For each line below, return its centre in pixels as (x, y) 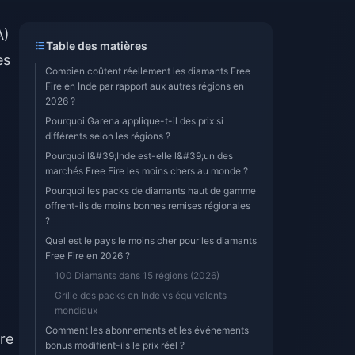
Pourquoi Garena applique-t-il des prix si (134, 121)
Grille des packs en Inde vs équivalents (141, 295)
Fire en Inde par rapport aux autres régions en (145, 86)
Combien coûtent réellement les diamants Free (148, 71)
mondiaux (76, 310)
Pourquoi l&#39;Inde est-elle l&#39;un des (139, 156)
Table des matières (97, 46)
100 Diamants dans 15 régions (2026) (137, 275)
